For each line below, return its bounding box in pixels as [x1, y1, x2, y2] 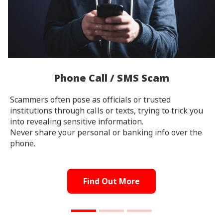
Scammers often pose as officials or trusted [10, 94, 171, 105]
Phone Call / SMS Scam [54, 71, 169, 85]
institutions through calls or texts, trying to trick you [10, 105, 203, 116]
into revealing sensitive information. [10, 115, 143, 127]
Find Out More [83, 175, 140, 187]
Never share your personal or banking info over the [10, 126, 202, 138]
